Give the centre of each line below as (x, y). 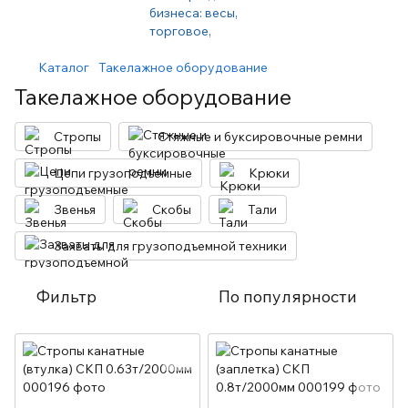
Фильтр (66, 296)
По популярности (288, 296)
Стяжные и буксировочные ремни (260, 137)
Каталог (64, 67)
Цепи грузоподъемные (123, 173)
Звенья (75, 209)
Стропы (77, 137)
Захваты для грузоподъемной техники (170, 246)
